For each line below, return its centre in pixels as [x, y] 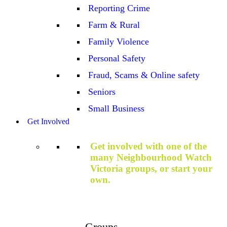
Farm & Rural [114, 25]
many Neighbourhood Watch [151, 157]
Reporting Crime [119, 8]
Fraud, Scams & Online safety [144, 75]
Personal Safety [117, 59]
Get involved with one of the [148, 146]
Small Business [116, 109]
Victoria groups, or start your [151, 168]
